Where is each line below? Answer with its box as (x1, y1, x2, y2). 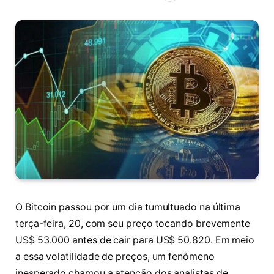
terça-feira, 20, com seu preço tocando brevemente (15, 218, 251, 230)
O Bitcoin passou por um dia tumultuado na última (15, 201, 241, 213)
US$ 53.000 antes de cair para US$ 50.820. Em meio (15, 234, 255, 246)
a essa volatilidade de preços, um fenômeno (15, 251, 215, 263)
